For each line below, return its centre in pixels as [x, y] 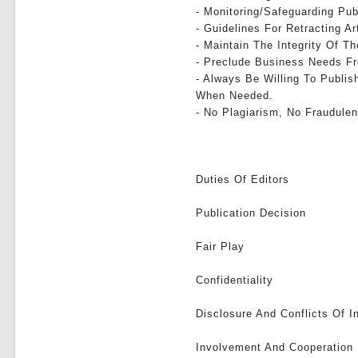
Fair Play [221, 247]
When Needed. [235, 95]
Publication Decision [251, 213]
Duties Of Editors [243, 179]
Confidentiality [235, 280]
